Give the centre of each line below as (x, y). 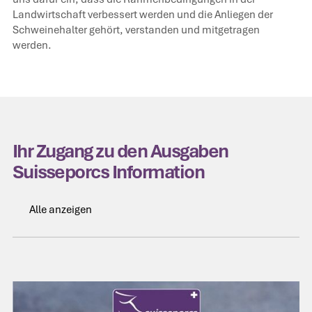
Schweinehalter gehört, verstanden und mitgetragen (136, 29)
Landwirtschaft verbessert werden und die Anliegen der (142, 14)
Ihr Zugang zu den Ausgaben (120, 151)
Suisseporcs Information (108, 172)
